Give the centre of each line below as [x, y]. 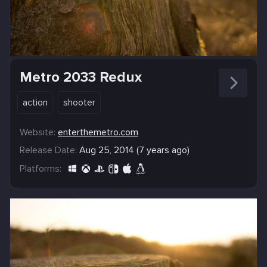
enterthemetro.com [98, 132]
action [35, 102]
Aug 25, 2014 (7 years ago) [134, 150]
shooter [79, 102]
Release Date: [48, 150]
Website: [38, 132]
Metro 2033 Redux [81, 77]
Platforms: [41, 168]
